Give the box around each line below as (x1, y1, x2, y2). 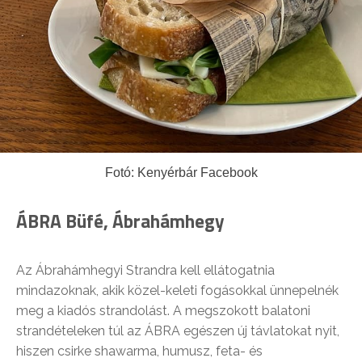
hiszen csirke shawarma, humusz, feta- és (16, 343, 263, 359)
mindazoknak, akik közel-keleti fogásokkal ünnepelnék (16, 282, 339, 298)
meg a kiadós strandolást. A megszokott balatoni (16, 302, 310, 318)
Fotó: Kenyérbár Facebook (104, 165, 258, 179)
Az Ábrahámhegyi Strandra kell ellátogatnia (16, 262, 275, 278)
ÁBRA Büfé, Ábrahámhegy (16, 206, 225, 235)
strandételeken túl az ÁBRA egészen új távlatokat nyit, (16, 322, 339, 339)
